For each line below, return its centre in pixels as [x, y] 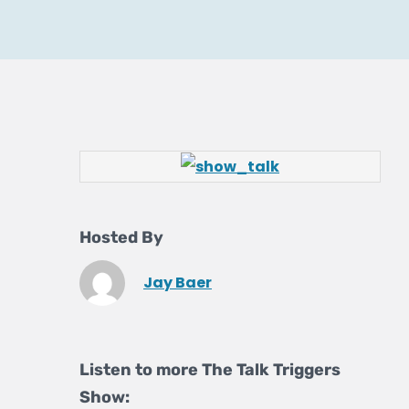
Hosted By [121, 237]
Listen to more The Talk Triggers [210, 369]
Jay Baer [178, 282]
